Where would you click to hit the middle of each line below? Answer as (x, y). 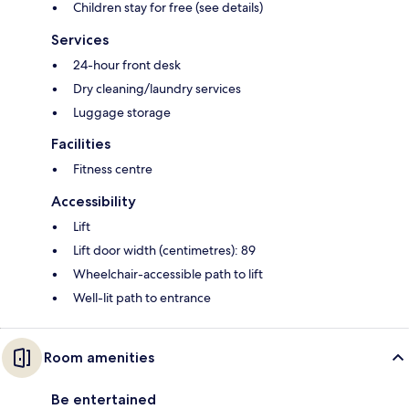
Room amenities (99, 358)
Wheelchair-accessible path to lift (168, 274)
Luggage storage (122, 113)
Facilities (81, 144)
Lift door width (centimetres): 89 (164, 251)
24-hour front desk (127, 65)
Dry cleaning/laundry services (157, 89)
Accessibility (94, 202)
